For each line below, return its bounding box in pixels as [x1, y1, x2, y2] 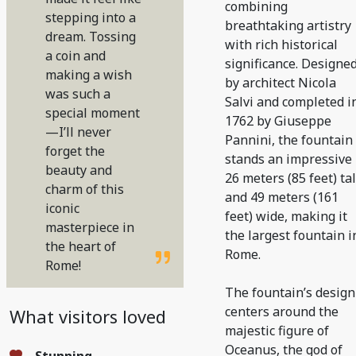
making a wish [45, 66, 132, 83]
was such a [45, 85, 110, 103]
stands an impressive [225, 150, 352, 168]
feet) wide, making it [225, 207, 347, 225]
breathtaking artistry [225, 17, 351, 34]
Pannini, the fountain [225, 131, 353, 149]
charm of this [45, 180, 124, 198]
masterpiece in [45, 219, 134, 236]
